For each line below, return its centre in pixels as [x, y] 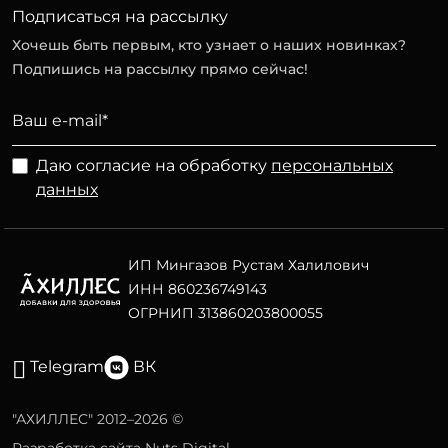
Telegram [67, 367]
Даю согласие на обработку [153, 166]
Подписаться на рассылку [120, 17]
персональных [332, 166]
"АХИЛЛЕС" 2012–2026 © [97, 419]
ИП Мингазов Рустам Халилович [248, 265]
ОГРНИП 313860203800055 [225, 313]
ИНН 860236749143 [197, 289]
